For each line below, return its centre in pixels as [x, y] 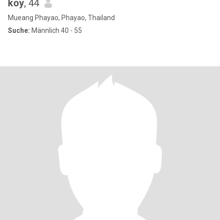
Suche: [19, 30]
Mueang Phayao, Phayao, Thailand [61, 18]
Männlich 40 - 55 [56, 30]
